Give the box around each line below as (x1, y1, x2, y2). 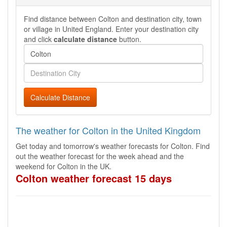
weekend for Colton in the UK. (16, 161, 111, 171)
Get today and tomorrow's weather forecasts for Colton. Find (16, 141, 210, 151)
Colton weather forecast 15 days (16, 171, 172, 185)
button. (117, 34, 141, 44)
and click (24, 34, 54, 44)
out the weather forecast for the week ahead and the (16, 151, 184, 161)
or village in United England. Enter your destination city (24, 24, 199, 34)
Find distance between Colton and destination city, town (24, 14, 202, 24)
